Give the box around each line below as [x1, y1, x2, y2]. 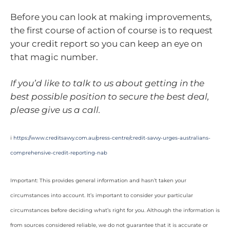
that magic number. [10, 51, 98, 62]
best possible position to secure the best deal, [10, 91, 209, 102]
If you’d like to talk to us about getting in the [10, 78, 204, 89]
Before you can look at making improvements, [10, 11, 212, 22]
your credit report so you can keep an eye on [10, 38, 202, 49]
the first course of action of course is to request [10, 25, 213, 35]
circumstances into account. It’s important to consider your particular [10, 192, 193, 199]
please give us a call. [10, 105, 101, 116]
